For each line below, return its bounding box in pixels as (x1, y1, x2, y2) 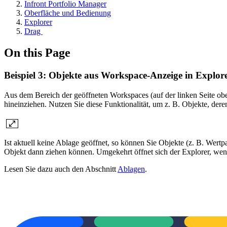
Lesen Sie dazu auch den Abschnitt (4, 164, 118, 173)
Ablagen (118, 164, 145, 173)
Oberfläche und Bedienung (24, 9, 111, 17)
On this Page (4, 46, 70, 59)
